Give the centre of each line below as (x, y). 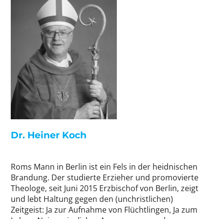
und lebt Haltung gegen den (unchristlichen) (92, 199)
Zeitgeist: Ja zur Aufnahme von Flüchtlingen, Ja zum (104, 210)
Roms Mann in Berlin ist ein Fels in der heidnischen (104, 167)
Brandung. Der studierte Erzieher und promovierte (105, 178)
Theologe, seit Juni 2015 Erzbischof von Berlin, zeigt (105, 188)
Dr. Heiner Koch (49, 135)
